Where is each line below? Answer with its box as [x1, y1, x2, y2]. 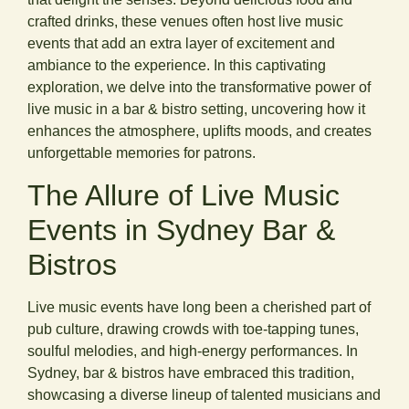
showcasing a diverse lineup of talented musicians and [27, 386, 381, 403]
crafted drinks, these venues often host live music [27, 14, 343, 30]
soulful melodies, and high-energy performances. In [27, 342, 358, 359]
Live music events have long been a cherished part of [27, 299, 371, 315]
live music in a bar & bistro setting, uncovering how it [27, 101, 365, 118]
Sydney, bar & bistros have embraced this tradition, [27, 364, 354, 381]
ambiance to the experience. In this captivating [27, 58, 326, 74]
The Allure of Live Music [27, 178, 340, 212]
